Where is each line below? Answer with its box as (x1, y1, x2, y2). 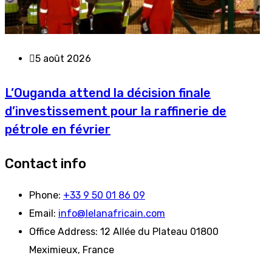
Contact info (5, 155, 86, 172)
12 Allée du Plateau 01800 (98, 225, 219, 237)
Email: (29, 207, 56, 219)
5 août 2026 (35, 52, 91, 64)
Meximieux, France (29, 243, 114, 256)
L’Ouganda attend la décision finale (5, 86, 211, 101)
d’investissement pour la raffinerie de (5, 104, 226, 119)
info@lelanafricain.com (58, 207, 165, 219)
